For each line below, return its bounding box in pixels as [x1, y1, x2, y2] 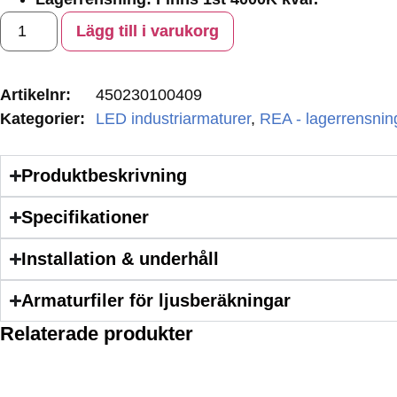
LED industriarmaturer [96, 109, 251, 128]
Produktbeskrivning [21, 165, 188, 185]
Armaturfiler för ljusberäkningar [21, 290, 292, 310]
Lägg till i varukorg [76, 21, 220, 40]
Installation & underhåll [21, 248, 220, 269]
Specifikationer [21, 206, 150, 227]
